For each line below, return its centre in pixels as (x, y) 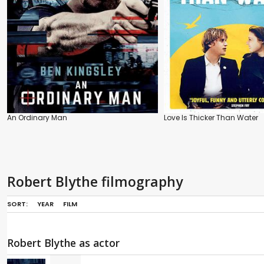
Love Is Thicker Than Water (211, 118)
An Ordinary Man (37, 118)
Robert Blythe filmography (95, 182)
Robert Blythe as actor (63, 243)
